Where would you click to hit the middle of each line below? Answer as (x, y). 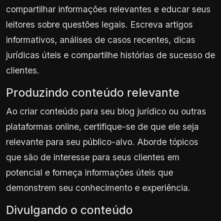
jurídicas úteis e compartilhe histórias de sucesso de (110, 55)
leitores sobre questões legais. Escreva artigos (99, 24)
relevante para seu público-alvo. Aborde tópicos (102, 142)
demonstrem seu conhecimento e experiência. (98, 187)
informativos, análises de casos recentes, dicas (101, 39)
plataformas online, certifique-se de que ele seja (102, 126)
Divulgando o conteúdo (69, 210)
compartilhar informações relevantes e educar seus (108, 9)
